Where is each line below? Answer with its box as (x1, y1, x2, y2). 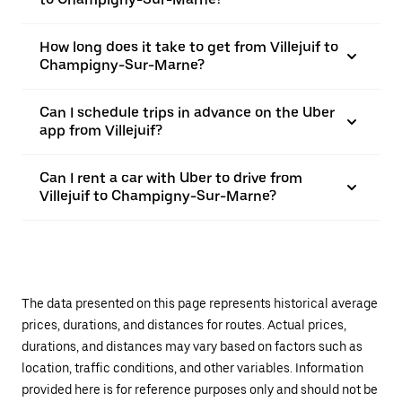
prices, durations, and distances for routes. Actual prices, (22, 318, 346, 332)
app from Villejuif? (39, 122, 162, 139)
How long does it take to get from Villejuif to (39, 39, 338, 56)
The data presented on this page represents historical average (22, 296, 378, 310)
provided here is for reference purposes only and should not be (22, 382, 378, 397)
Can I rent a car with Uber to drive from (39, 170, 302, 187)
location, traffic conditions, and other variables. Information (22, 361, 363, 375)
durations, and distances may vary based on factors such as (22, 339, 363, 354)
